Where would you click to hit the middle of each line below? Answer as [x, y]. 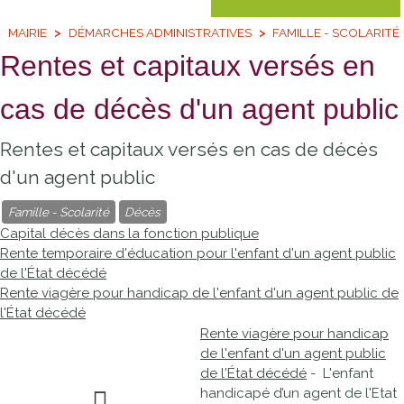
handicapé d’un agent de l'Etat [298, 393]
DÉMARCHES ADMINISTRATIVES [160, 32]
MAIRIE [28, 32]
